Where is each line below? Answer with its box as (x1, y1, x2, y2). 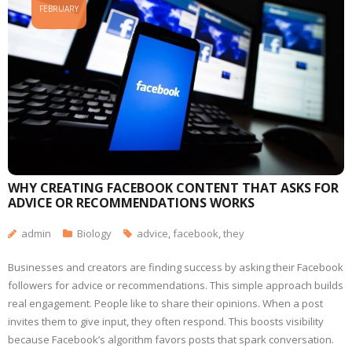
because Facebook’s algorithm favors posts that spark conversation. (8, 332, 334, 347)
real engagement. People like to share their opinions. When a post (8, 296, 323, 311)
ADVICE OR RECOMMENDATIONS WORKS (8, 194, 255, 212)
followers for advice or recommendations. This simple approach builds (8, 278, 343, 293)
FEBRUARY (39, 3, 79, 15)
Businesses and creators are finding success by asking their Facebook (8, 260, 343, 275)
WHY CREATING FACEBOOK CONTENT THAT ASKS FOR (8, 179, 339, 197)
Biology (77, 226, 112, 241)
